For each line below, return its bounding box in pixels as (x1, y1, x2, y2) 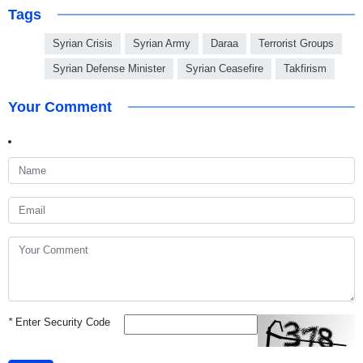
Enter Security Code (12, 316, 110, 329)
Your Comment (8, 99, 112, 116)
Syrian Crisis (53, 37, 113, 50)
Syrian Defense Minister (53, 62, 165, 75)
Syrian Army (133, 37, 190, 50)
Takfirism (284, 62, 327, 75)
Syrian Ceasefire (186, 62, 263, 75)
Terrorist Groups (258, 37, 334, 50)
